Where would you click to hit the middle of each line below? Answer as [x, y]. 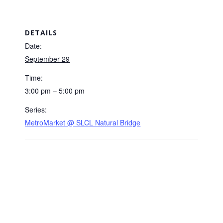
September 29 [48, 58]
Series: [36, 109]
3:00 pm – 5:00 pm [55, 90]
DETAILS [41, 32]
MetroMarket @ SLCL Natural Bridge [83, 122]
